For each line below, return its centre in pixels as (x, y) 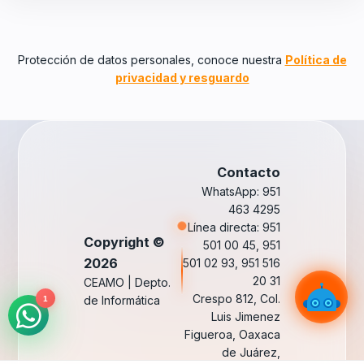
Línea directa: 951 (234, 227)
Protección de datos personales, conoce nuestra (151, 60)
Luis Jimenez (245, 316)
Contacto (248, 172)
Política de (316, 60)
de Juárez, (251, 352)
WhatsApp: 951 (240, 191)
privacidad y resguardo (182, 78)
